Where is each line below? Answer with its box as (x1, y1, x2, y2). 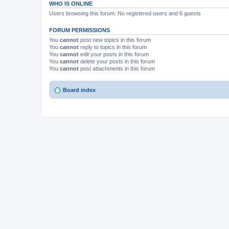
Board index (63, 86, 96, 93)
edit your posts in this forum (79, 51, 149, 57)
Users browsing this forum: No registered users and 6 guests (49, 10, 201, 16)
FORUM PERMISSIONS (49, 27, 110, 33)
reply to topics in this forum (79, 44, 147, 50)
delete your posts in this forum (79, 58, 155, 64)
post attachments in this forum (79, 65, 155, 72)
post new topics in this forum (79, 37, 151, 43)
